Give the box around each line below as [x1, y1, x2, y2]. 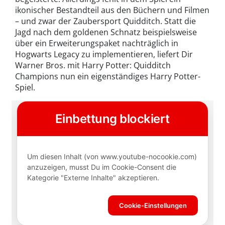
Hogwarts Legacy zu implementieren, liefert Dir [15, 49, 193, 60]
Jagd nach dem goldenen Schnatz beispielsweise [15, 27, 197, 38]
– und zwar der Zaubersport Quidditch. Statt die [15, 16, 196, 27]
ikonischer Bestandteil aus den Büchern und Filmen [15, 5, 209, 16]
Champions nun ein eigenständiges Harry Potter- [15, 71, 200, 82]
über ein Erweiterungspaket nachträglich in [15, 38, 178, 49]
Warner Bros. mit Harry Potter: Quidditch [15, 60, 171, 71]
